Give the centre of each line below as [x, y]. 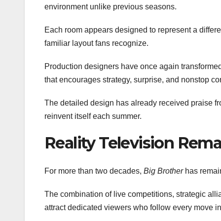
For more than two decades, [94, 171]
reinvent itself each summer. [93, 116]
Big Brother [163, 171]
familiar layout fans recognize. [96, 43]
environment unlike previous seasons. [110, 7]
